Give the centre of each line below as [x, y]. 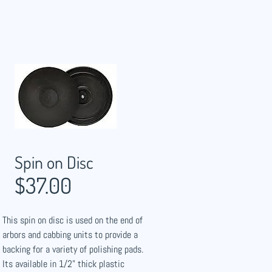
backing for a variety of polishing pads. [73, 249]
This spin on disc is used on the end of [73, 220]
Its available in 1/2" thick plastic [63, 264]
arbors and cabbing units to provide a [70, 235]
